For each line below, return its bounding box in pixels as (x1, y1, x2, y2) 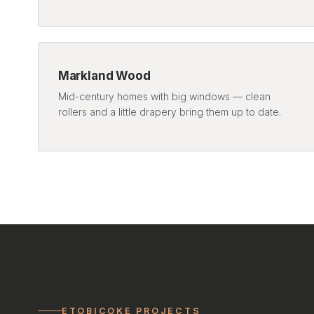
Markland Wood (57, 68, 151, 83)
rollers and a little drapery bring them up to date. (57, 105, 281, 118)
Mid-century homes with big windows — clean (57, 90, 271, 102)
